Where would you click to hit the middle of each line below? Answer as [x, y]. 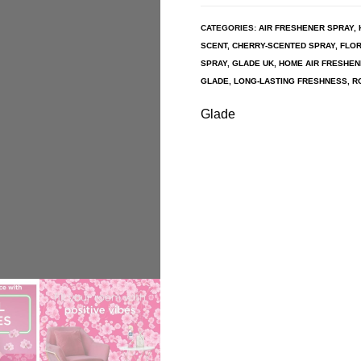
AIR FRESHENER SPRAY [306, 27]
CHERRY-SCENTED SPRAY [284, 45]
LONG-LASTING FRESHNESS [290, 81]
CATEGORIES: [230, 27]
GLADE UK [253, 63]
